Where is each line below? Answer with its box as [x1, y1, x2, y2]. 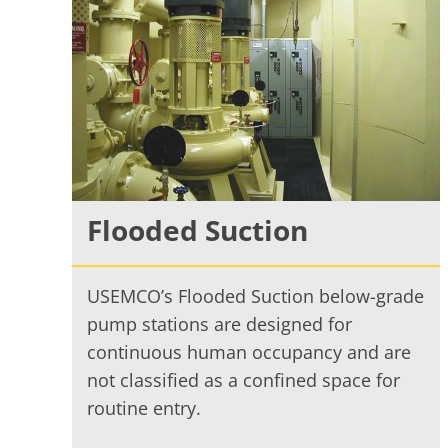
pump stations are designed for [86, 311, 352, 336]
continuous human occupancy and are [86, 339, 411, 364]
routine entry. [86, 395, 201, 420]
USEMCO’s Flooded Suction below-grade [86, 283, 424, 308]
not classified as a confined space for [86, 367, 400, 392]
